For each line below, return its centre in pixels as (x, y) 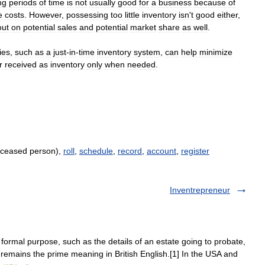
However (45, 15)
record (130, 151)
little (132, 15)
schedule (96, 151)
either (227, 15)
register (195, 151)
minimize (216, 52)
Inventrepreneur (200, 190)
